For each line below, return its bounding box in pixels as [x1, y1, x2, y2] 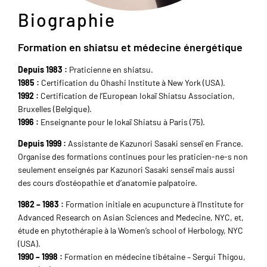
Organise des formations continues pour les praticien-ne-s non [18, 151, 248, 162]
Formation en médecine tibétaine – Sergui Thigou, [63, 252, 246, 262]
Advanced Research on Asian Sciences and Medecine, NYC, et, [18, 212, 244, 223]
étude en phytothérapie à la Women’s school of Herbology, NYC [18, 225, 243, 236]
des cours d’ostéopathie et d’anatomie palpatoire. [18, 178, 197, 188]
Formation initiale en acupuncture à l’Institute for [64, 199, 244, 210]
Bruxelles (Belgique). [18, 104, 92, 114]
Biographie [18, 9, 116, 31]
